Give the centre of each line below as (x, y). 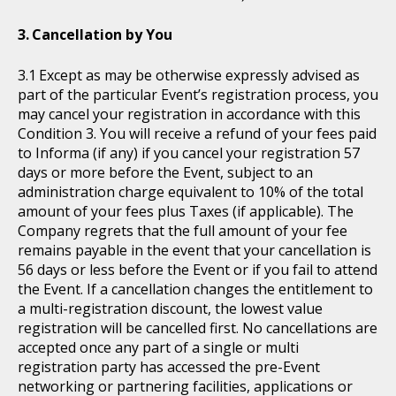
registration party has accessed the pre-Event (169, 367)
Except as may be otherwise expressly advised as (199, 75)
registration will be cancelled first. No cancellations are (198, 328)
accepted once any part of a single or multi (158, 347)
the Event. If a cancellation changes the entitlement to (195, 289)
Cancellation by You (102, 34)
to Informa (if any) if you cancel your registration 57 (189, 153)
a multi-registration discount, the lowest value (170, 308)
